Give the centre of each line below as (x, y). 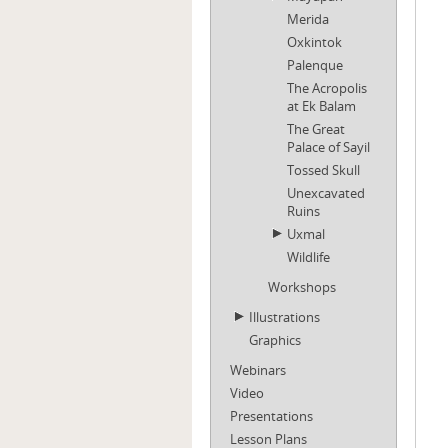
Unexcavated (326, 193)
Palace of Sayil (328, 147)
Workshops (302, 287)
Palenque (315, 65)
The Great (316, 129)
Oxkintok (314, 42)
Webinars (258, 370)
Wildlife (308, 257)
